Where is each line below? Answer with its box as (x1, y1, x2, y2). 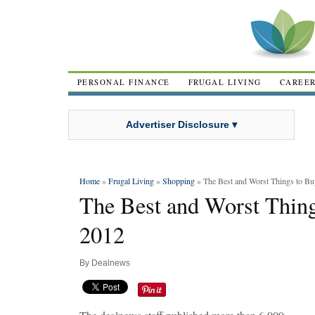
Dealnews (91, 258, 130, 268)
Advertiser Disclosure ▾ (126, 118, 237, 130)
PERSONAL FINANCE (77, 77, 170, 87)
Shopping (162, 175, 195, 186)
